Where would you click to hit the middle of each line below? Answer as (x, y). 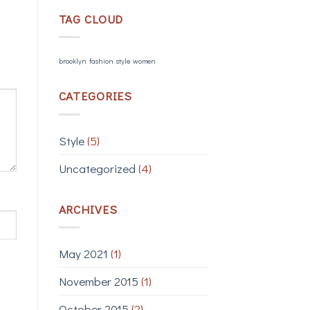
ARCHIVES (88, 209)
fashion (101, 61)
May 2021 (83, 254)
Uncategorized (97, 168)
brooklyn (72, 61)
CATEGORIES (95, 96)
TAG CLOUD (91, 19)
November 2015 (98, 282)
